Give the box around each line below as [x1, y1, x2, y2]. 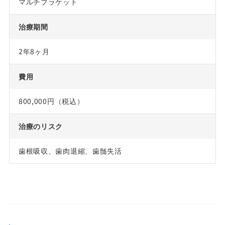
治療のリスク [18, 121, 63, 131]
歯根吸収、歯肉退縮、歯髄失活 [18, 145, 122, 156]
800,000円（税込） [18, 95, 84, 106]
